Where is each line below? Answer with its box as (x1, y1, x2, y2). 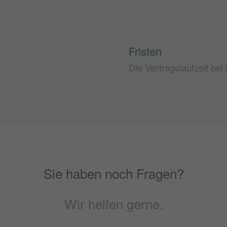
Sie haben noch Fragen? (43, 163, 184, 182)
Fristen (129, 43, 162, 59)
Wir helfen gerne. (64, 194, 163, 213)
